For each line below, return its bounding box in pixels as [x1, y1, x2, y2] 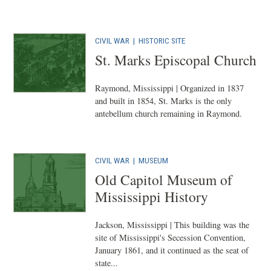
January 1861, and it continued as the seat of [95, 244, 249, 256]
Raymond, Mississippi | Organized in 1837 [95, 82, 244, 94]
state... [95, 257, 119, 269]
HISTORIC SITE [139, 36, 186, 45]
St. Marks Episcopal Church [95, 50, 257, 70]
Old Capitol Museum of [95, 170, 233, 189]
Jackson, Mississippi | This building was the [95, 219, 250, 230]
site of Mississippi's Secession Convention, [95, 232, 246, 243]
